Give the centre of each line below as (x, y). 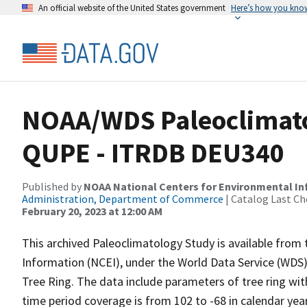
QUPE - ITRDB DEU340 (153, 153)
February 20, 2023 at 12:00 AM (92, 211)
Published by (53, 186)
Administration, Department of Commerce (123, 199)
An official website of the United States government (132, 8)
